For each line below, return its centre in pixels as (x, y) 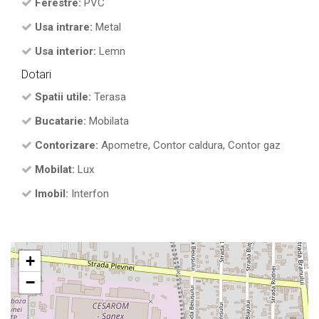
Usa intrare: (64, 27)
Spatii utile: (63, 97)
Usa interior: (66, 52)
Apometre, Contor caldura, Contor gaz (189, 146)
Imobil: (52, 194)
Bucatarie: (61, 121)
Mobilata (108, 121)
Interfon (89, 194)
